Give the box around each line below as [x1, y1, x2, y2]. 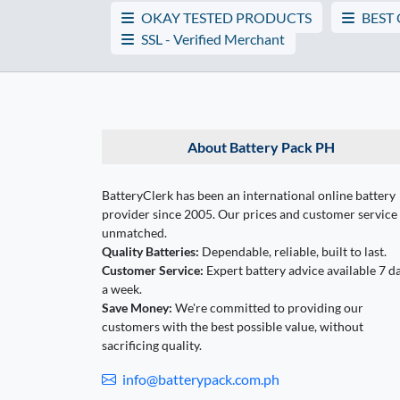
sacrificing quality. [102, 337, 202, 353]
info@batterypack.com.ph [120, 370, 279, 387]
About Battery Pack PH [187, 137, 335, 155]
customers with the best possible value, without [102, 318, 363, 334]
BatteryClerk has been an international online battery [102, 187, 396, 203]
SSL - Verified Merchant [141, 29, 285, 47]
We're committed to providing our [172, 299, 363, 315]
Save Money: [102, 299, 172, 315]
